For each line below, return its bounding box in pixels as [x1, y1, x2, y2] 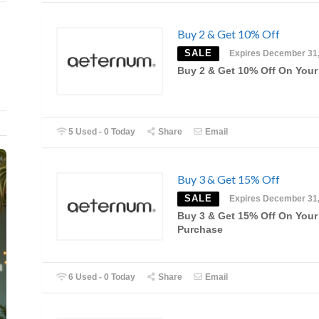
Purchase [177, 224, 223, 235]
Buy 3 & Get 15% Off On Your [177, 210, 318, 221]
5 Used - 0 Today [66, 126, 136, 137]
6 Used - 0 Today [66, 272, 136, 283]
